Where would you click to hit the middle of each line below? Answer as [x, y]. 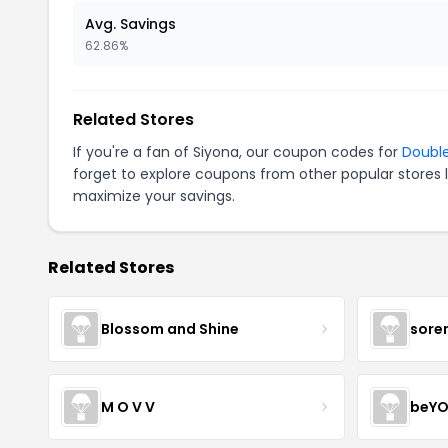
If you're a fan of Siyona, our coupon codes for [237, 152]
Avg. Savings [130, 24]
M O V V [128, 406]
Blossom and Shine [170, 328]
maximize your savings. [154, 196]
